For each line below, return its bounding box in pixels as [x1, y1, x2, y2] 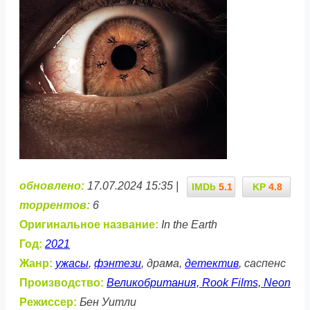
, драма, [141, 257, 185, 269]
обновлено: [19, 179, 84, 192]
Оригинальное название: [19, 218, 158, 230]
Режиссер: [19, 295, 77, 308]
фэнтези [94, 257, 141, 269]
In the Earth [161, 218, 217, 230]
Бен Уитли [80, 295, 136, 308]
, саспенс [239, 257, 286, 269]
